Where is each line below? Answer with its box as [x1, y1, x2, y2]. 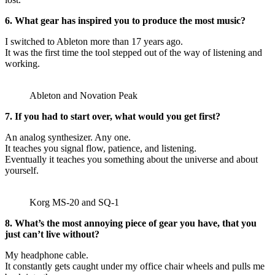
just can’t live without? [5, 229, 99, 240]
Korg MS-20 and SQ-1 [29, 197, 119, 208]
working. [5, 58, 40, 69]
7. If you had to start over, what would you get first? [5, 111, 220, 122]
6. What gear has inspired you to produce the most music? [5, 15, 246, 26]
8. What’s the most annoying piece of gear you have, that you [5, 218, 257, 229]
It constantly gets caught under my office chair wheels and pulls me [5, 261, 265, 272]
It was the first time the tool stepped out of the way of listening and [5, 47, 262, 58]
